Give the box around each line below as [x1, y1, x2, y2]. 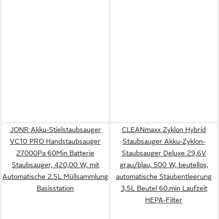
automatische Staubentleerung [116, 173, 212, 180]
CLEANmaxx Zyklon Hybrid [122, 126, 206, 133]
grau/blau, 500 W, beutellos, [119, 161, 208, 169]
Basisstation [37, 184, 74, 192]
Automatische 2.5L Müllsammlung [2, 173, 108, 180]
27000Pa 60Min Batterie [16, 149, 94, 157]
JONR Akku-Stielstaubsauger [9, 126, 101, 133]
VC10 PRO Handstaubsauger [10, 137, 101, 145]
